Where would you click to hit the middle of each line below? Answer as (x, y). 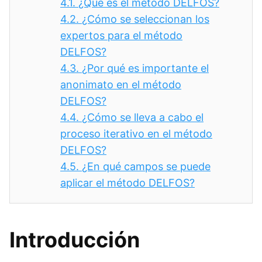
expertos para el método (121, 35)
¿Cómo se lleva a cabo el (143, 117)
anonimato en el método (121, 85)
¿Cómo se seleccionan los (146, 19)
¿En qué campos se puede (146, 166)
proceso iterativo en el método (136, 134)
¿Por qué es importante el (145, 68)
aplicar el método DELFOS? (127, 183)
